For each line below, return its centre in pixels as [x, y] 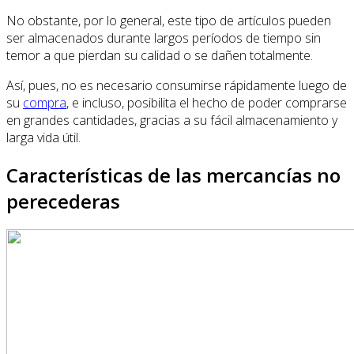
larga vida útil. [43, 137]
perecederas [63, 201]
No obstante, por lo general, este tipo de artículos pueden [169, 20]
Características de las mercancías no [173, 175]
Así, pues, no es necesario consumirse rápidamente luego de [177, 85]
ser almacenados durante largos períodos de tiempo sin [164, 38]
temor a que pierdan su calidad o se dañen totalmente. [160, 55]
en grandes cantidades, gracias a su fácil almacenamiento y [172, 120]
